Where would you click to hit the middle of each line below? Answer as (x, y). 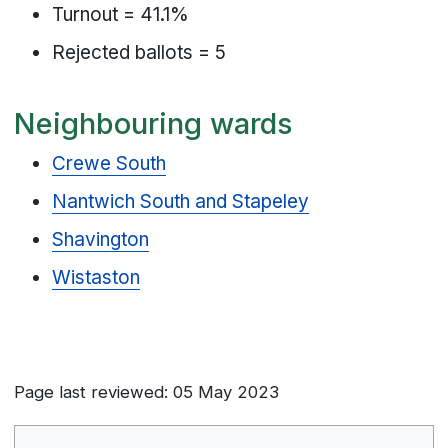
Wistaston (96, 278)
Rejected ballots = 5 (139, 53)
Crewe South (109, 164)
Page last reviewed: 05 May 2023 (147, 392)
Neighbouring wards (154, 123)
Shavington (101, 240)
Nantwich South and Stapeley (181, 202)
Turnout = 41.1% (121, 15)
